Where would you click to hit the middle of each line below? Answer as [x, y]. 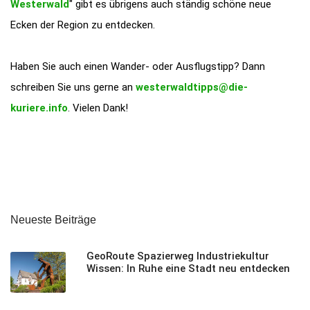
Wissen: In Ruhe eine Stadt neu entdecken [188, 268]
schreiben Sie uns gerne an [73, 87]
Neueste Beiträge [53, 219]
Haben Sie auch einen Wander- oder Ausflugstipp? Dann [138, 66]
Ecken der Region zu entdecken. [83, 25]
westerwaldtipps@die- [192, 87]
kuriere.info [39, 108]
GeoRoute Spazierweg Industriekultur [178, 256]
